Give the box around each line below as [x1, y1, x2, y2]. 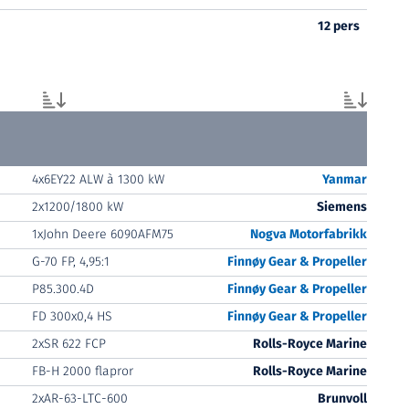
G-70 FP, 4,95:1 [31, 251, 110, 272]
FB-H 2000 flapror [31, 361, 133, 382]
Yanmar [321, 169, 367, 190]
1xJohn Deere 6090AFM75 [31, 224, 173, 245]
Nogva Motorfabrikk [249, 224, 367, 245]
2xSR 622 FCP [31, 333, 106, 354]
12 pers [317, 16, 360, 37]
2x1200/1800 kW [31, 196, 123, 217]
